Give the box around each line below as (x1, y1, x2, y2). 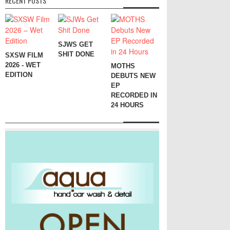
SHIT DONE (58, 50, 94, 58)
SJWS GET (58, 40, 93, 48)
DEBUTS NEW (111, 71, 156, 80)
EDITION (5, 70, 32, 79)
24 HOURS (111, 101, 144, 109)
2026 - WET (5, 61, 41, 69)
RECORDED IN (111, 91, 157, 99)
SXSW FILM (5, 51, 43, 59)
